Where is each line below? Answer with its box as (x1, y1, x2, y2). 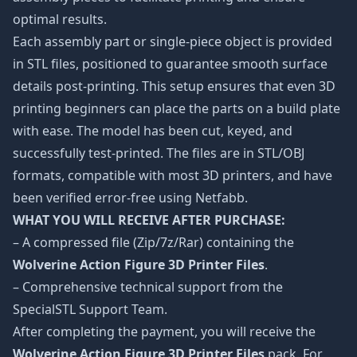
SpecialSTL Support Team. (13, 300, 167, 318)
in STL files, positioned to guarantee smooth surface (13, 55, 328, 73)
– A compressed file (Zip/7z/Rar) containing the (13, 233, 294, 251)
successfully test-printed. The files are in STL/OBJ (13, 144, 304, 162)
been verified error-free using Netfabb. (13, 189, 248, 206)
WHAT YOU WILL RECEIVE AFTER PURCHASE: (13, 211, 285, 229)
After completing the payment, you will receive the (13, 323, 316, 340)
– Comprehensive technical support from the (13, 278, 283, 296)
